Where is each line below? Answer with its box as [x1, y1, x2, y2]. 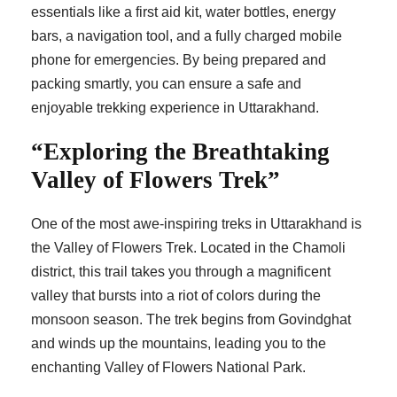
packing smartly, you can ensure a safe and [31, 76, 301, 92]
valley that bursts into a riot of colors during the [31, 288, 321, 304]
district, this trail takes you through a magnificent [31, 264, 331, 280]
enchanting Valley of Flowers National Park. [31, 360, 306, 376]
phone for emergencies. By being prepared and [31, 52, 326, 68]
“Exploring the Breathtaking [31, 138, 330, 166]
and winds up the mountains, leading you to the [31, 336, 326, 352]
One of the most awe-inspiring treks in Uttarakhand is [31, 216, 362, 232]
